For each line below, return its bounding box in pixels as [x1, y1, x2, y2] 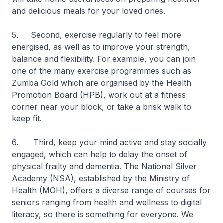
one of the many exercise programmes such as [12, 66, 191, 76]
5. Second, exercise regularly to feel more [12, 30, 181, 40]
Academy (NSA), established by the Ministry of [12, 173, 190, 183]
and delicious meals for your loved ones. [12, 6, 165, 16]
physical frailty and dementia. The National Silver [12, 161, 197, 171]
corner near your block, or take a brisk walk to [12, 102, 191, 111]
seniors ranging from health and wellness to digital [12, 197, 202, 207]
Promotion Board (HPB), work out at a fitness [12, 90, 186, 100]
